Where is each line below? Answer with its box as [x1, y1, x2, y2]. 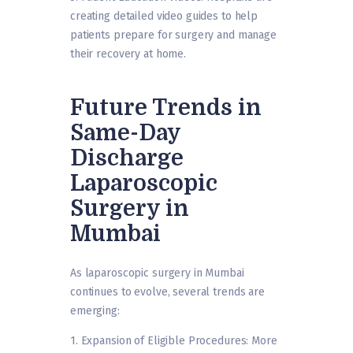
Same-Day [70, 121, 180, 147]
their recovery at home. [70, 47, 187, 61]
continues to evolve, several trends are [70, 285, 265, 299]
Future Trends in [70, 95, 262, 121]
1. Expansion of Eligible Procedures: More [70, 334, 277, 348]
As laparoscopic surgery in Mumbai [70, 266, 244, 281]
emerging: [70, 304, 120, 318]
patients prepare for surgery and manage [70, 28, 277, 43]
